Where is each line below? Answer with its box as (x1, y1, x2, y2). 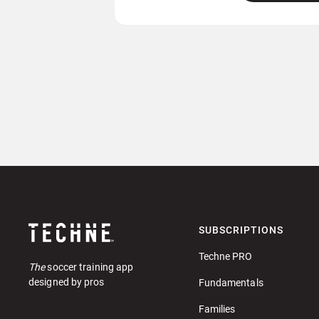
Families (198, 303, 236, 315)
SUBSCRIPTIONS (198, 224, 283, 236)
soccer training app (47, 261, 134, 273)
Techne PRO (198, 250, 253, 262)
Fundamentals (198, 276, 263, 288)
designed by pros (28, 276, 105, 288)
